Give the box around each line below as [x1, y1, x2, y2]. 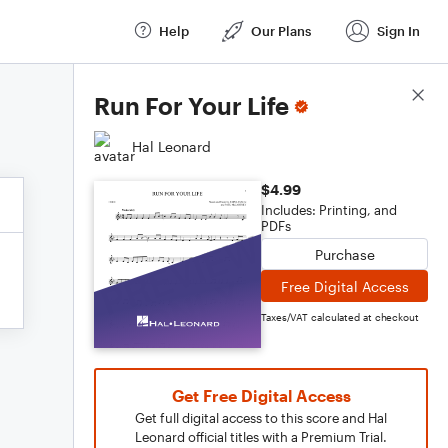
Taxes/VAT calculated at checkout [261, 311, 419, 323]
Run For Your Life [94, 91, 289, 120]
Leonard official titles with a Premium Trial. [135, 429, 387, 445]
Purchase [314, 245, 375, 263]
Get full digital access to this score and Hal [135, 410, 387, 426]
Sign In [377, 22, 420, 39]
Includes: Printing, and [261, 202, 397, 218]
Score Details [339, 87, 428, 105]
